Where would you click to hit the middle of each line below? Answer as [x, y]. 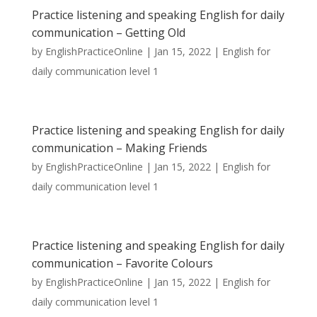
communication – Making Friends [119, 148]
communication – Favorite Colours [122, 263]
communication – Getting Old [108, 33]
